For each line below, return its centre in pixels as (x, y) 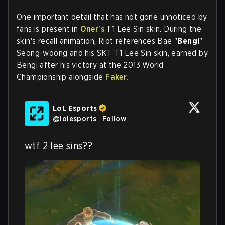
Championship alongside (61, 77)
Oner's (92, 29)
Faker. (117, 77)
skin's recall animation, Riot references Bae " (97, 41)
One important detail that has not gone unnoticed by (112, 17)
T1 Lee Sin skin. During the (153, 29)
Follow (114, 118)
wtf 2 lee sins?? (59, 145)
